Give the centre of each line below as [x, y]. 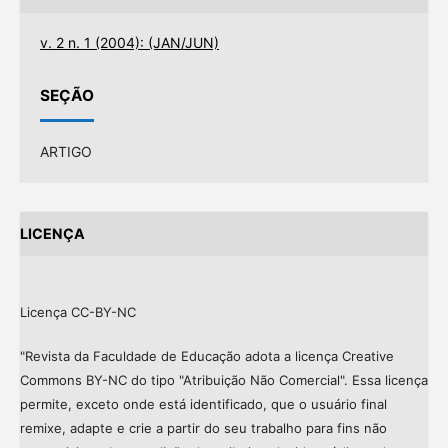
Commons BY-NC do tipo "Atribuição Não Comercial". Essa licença [223, 380]
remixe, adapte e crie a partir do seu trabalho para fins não [203, 428]
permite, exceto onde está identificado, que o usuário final [203, 404]
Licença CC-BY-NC [77, 311]
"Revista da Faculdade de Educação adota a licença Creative [206, 356]
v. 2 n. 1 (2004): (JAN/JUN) [129, 43]
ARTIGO [65, 151]
